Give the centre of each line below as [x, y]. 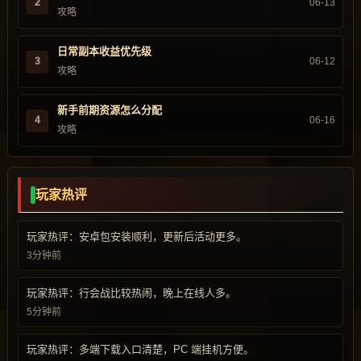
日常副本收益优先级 [104, 51]
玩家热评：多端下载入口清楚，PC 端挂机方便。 [140, 349]
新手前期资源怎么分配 [110, 110]
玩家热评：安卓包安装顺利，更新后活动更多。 [137, 237]
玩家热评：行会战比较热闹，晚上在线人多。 [131, 293]
